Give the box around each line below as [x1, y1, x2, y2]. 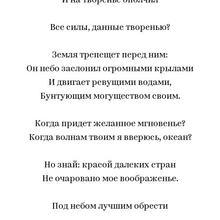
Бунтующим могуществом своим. [40, 92, 180, 101]
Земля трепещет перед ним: [52, 51, 168, 60]
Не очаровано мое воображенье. [42, 174, 178, 184]
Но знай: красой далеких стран [44, 161, 176, 170]
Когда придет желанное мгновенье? [35, 119, 185, 129]
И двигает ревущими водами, [49, 78, 171, 87]
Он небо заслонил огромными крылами [27, 64, 193, 74]
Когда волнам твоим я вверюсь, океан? [28, 133, 192, 142]
